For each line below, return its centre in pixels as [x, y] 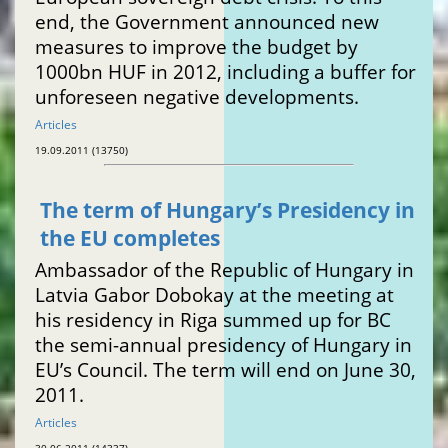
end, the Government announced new [207, 22]
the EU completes [130, 238]
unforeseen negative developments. [197, 97]
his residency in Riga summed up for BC [213, 320]
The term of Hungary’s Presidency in [227, 210]
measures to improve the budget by [196, 47]
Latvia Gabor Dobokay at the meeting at [214, 295]
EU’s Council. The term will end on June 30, [225, 370]
